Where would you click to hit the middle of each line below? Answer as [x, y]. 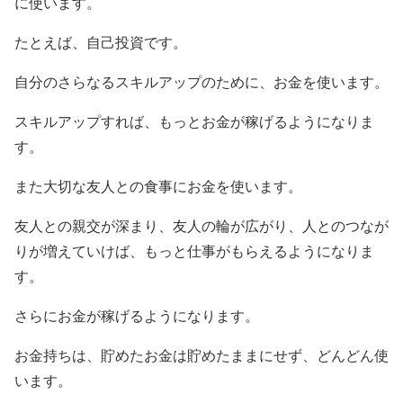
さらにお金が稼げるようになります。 [137, 316]
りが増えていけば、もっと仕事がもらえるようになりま [194, 251]
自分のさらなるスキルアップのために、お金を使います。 [201, 82]
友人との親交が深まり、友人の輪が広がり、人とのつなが [201, 226]
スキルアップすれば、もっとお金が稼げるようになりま [194, 122]
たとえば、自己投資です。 [101, 43]
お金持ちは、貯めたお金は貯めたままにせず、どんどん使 [201, 356]
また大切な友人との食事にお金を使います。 [158, 187]
